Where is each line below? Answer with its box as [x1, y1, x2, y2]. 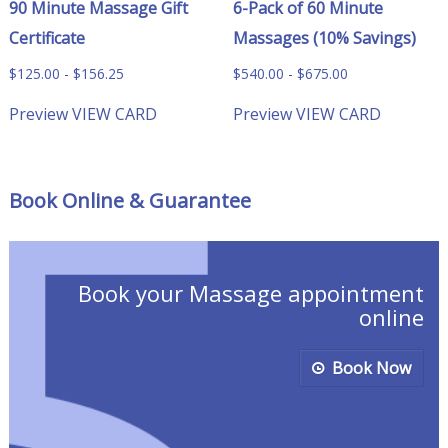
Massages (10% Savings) [232, 26, 416, 49]
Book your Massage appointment [78, 277, 425, 308]
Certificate [8, 26, 85, 49]
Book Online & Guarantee [8, 186, 251, 214]
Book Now [324, 356, 412, 379]
